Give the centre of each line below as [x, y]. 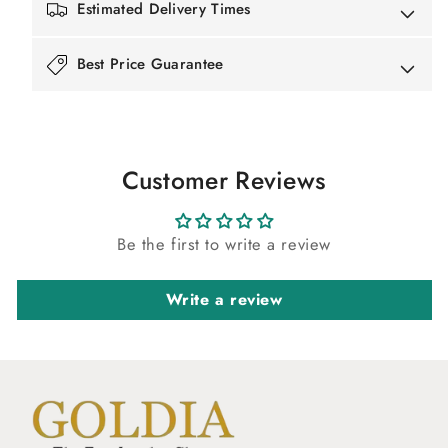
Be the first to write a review [224, 244]
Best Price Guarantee [150, 63]
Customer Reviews [224, 181]
